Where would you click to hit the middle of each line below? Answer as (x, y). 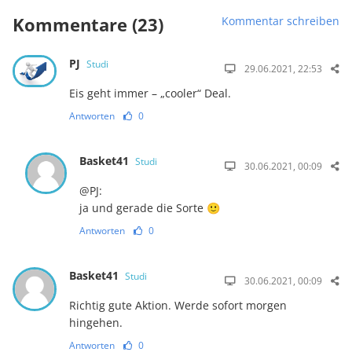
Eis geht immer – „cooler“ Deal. (150, 93)
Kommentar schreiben (280, 20)
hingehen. (95, 322)
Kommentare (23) (88, 24)
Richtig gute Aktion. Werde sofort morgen (178, 305)
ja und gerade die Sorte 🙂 (150, 207)
